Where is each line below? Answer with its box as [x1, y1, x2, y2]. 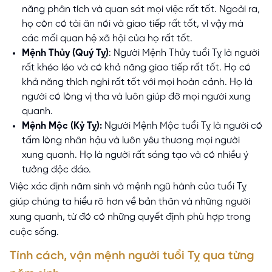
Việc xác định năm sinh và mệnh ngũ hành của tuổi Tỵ [10, 182, 246, 192]
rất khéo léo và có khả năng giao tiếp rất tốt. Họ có [22, 62, 251, 73]
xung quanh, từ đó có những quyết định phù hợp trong [10, 212, 251, 222]
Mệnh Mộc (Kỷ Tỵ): [22, 120, 102, 131]
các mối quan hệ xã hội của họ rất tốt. [22, 33, 192, 44]
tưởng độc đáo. [22, 164, 91, 175]
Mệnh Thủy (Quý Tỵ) [22, 47, 109, 58]
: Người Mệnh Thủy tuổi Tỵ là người [109, 47, 259, 58]
